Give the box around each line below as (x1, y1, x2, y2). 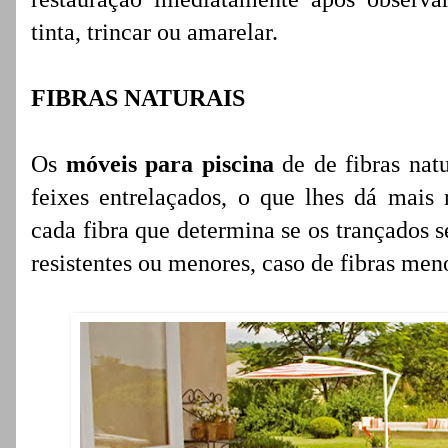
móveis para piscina (65, 151, 274, 177)
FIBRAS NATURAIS (31, 85, 245, 111)
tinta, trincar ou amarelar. (31, 19, 278, 45)
